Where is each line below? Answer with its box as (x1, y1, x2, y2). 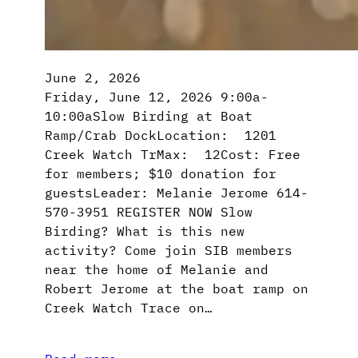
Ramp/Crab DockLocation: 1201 (45, 127, 276, 144)
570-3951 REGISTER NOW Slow (45, 204, 253, 221)
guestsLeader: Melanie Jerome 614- (45, 185, 308, 201)
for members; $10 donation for (45, 165, 276, 182)
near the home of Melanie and (45, 261, 268, 278)
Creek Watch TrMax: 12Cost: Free (45, 146, 300, 163)
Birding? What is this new (45, 223, 245, 240)
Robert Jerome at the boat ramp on (45, 280, 308, 297)
